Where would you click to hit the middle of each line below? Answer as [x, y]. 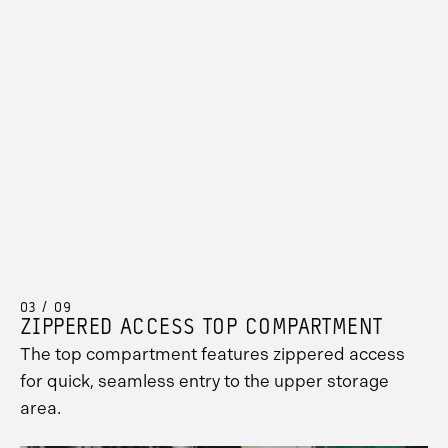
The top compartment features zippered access [212, 354]
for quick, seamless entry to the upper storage [204, 381]
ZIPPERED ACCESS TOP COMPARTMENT [201, 329]
